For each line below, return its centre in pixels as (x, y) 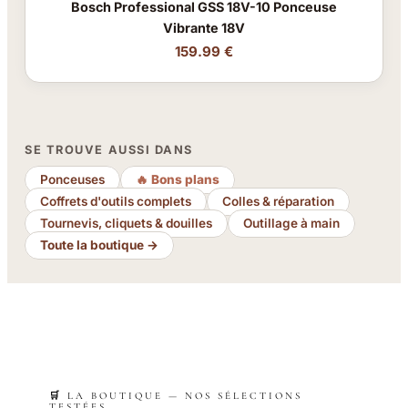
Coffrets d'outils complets (116, 202)
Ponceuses (73, 180)
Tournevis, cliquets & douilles (127, 224)
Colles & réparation (279, 202)
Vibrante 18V (204, 27)
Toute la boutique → (100, 245)
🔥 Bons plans (178, 180)
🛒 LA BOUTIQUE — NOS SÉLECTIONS (176, 395)
